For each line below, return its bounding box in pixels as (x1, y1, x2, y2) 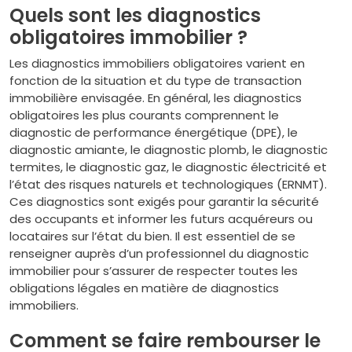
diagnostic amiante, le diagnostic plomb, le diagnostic (9, 141, 328, 158)
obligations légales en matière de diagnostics (9, 280, 279, 296)
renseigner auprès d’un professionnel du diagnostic (9, 245, 309, 262)
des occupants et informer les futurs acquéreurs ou (9, 211, 313, 227)
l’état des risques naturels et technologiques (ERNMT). (9, 176, 327, 192)
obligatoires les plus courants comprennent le (9, 107, 279, 123)
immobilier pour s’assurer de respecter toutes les (9, 262, 298, 279)
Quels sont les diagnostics (9, 2, 261, 28)
